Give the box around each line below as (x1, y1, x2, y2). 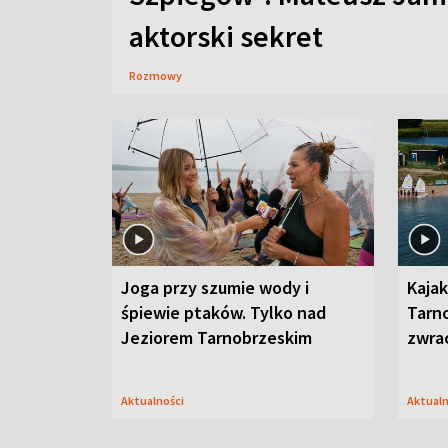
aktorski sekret (129, 17, 323, 55)
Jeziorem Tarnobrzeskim (121, 326, 312, 349)
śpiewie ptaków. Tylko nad (121, 301, 326, 324)
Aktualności (128, 393, 184, 408)
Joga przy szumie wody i (121, 276, 309, 299)
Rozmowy (129, 68, 182, 83)
